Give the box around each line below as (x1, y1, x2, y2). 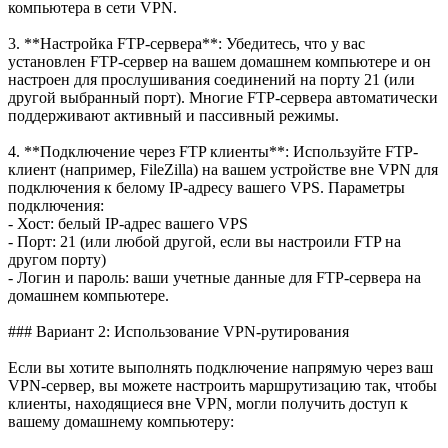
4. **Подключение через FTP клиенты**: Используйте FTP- (8, 142, 418, 160)
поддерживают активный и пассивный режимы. (8, 106, 339, 124)
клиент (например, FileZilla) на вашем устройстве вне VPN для (8, 160, 438, 178)
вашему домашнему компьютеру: (8, 412, 234, 430)
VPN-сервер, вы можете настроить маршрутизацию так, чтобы (8, 376, 437, 394)
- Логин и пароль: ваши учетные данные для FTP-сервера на (8, 268, 421, 286)
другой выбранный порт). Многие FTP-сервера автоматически (8, 88, 438, 106)
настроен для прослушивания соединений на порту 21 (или (8, 70, 415, 88)
